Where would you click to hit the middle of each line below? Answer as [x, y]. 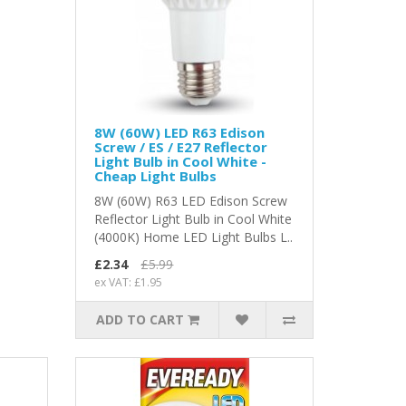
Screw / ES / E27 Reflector [181, 147]
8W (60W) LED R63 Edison [180, 133]
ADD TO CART [140, 320]
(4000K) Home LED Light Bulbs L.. [194, 237]
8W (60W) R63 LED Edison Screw [191, 201]
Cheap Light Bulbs [156, 176]
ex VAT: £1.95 [129, 283]
